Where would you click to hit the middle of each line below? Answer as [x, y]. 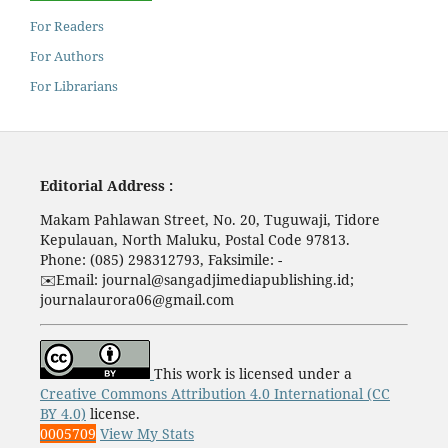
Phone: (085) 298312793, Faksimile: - [160, 259]
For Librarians [74, 85]
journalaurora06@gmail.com [136, 299]
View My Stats [146, 433]
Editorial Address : [106, 185]
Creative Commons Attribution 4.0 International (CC [214, 393]
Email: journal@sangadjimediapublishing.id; [204, 279]
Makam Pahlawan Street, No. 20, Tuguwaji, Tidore [209, 219]
